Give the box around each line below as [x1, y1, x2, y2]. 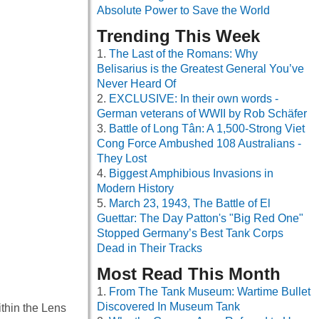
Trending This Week [97, 26, 260, 46]
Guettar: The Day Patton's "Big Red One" [97, 212, 303, 225]
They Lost [97, 152, 147, 165]
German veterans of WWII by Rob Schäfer [97, 108, 307, 120]
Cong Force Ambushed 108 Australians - [97, 137, 301, 150]
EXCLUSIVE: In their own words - [109, 93, 278, 105]
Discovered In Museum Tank [97, 300, 240, 313]
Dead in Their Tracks [97, 242, 202, 255]
